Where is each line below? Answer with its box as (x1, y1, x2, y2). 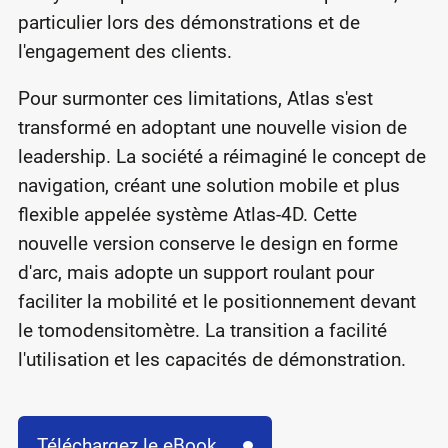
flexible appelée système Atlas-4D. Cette (17, 202, 357, 226)
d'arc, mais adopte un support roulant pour (17, 260, 374, 284)
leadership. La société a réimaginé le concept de (17, 144, 426, 168)
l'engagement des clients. (17, 39, 232, 63)
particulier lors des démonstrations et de (17, 10, 360, 34)
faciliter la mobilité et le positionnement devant (17, 289, 416, 313)
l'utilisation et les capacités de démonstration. (17, 347, 406, 371)
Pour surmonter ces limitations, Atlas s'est (17, 86, 373, 110)
